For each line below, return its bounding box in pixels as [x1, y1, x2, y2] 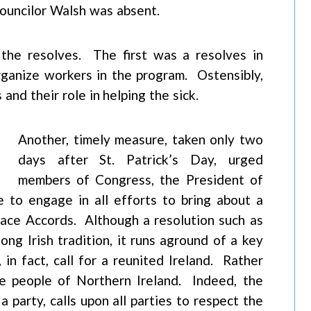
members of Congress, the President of [18, 171, 263, 187]
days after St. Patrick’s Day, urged [18, 151, 263, 167]
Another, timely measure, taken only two [18, 131, 263, 147]
